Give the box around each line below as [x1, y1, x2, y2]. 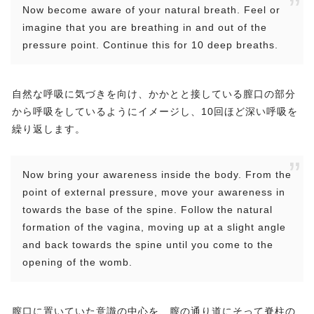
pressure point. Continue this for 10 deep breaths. [22, 39, 278, 51]
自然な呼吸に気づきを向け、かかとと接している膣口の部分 [12, 88, 296, 100]
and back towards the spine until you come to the [22, 239, 273, 251]
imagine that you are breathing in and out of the [22, 22, 267, 34]
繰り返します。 [12, 123, 86, 135]
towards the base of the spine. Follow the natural [22, 204, 273, 216]
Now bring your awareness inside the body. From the [22, 169, 292, 181]
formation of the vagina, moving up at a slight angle [22, 221, 286, 233]
